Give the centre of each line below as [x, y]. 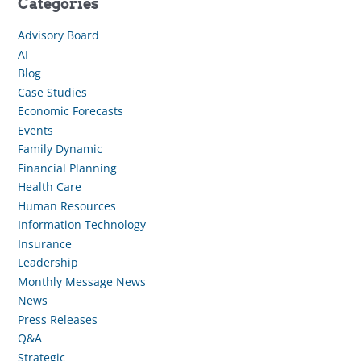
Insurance [44, 243]
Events [35, 130]
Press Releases [57, 319]
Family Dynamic [60, 149]
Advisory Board [58, 35]
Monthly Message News [81, 281]
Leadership [48, 263]
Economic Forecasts [70, 111]
